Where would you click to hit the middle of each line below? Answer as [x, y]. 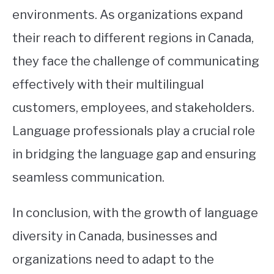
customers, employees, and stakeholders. [133, 107]
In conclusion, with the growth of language [135, 213]
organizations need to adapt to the [113, 259]
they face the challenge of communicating [136, 61]
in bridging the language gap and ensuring [134, 154]
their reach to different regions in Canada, [133, 38]
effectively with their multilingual [108, 84]
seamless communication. [88, 177]
